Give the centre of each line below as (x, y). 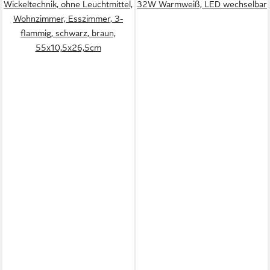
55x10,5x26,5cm (68, 48)
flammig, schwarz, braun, (68, 33)
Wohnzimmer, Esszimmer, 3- (68, 19)
